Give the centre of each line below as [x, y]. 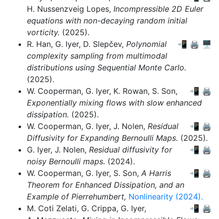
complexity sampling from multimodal [97, 56]
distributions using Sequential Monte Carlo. [107, 67]
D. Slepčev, [103, 44]
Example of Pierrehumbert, [77, 197]
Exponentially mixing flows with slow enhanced [114, 103]
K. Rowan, [131, 91]
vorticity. [43, 32]
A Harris [156, 173]
